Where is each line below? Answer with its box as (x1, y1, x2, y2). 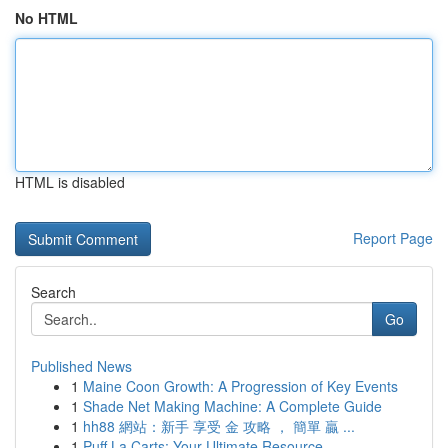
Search (31, 282, 76, 302)
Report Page (353, 228, 433, 248)
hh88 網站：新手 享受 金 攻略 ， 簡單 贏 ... (83, 416, 355, 436)
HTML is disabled (15, 172, 125, 192)
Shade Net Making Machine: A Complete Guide (83, 396, 382, 416)
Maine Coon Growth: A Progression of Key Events (83, 376, 398, 396)
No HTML (15, 8, 78, 28)
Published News (31, 356, 132, 376)
